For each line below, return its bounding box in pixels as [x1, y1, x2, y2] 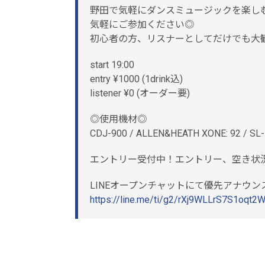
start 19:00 [90, 59, 134, 71]
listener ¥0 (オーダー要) [90, 88, 190, 99]
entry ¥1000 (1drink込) [90, 73, 183, 85]
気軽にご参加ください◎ [90, 19, 194, 31]
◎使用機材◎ [90, 114, 147, 125]
